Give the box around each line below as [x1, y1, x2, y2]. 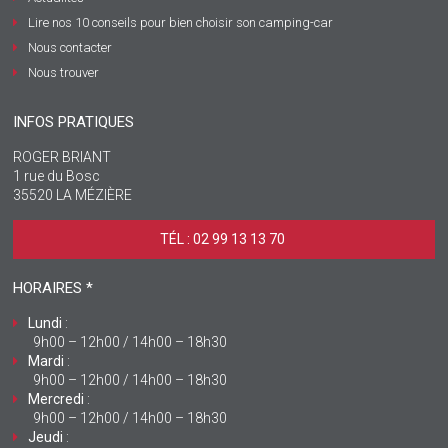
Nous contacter [28, 40, 113, 56]
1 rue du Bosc [13, 168, 101, 185]
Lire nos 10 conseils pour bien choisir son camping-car [28, 15, 334, 31]
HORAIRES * [13, 279, 94, 298]
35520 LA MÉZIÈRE [13, 187, 133, 204]
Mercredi [28, 391, 85, 408]
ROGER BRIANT [13, 149, 112, 166]
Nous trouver [28, 65, 100, 81]
